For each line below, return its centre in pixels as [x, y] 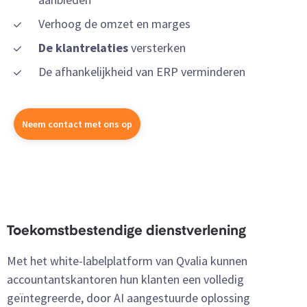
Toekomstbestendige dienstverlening [126, 232]
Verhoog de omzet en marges [114, 24]
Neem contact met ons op [77, 124]
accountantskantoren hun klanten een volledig [125, 280]
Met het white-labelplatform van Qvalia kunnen [127, 261]
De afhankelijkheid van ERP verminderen [142, 72]
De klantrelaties [83, 48]
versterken [157, 48]
